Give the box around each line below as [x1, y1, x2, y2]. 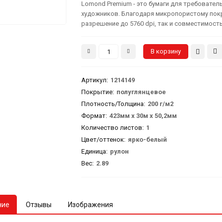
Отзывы [26, 201, 52, 209]
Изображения [68, 201, 113, 209]
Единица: [81, 148, 108, 156]
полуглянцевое [116, 88, 166, 96]
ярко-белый [128, 136, 167, 144]
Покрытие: [81, 88, 114, 96]
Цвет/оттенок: [81, 136, 126, 144]
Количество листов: [81, 124, 144, 132]
